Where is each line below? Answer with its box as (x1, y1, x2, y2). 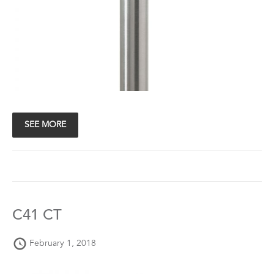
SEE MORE (24, 120, 66, 130)
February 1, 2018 (29, 239, 96, 248)
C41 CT (12, 209, 62, 224)
